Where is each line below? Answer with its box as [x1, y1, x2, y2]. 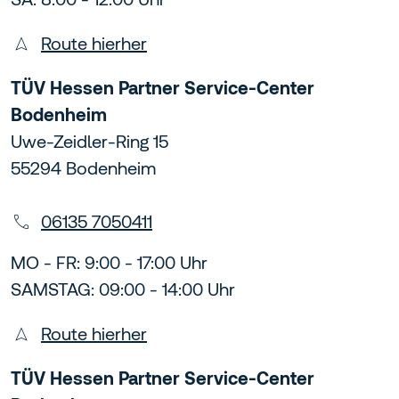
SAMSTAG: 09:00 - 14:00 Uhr [11, 279, 235, 300]
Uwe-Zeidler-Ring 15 [11, 131, 168, 152]
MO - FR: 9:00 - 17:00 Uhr [11, 252, 208, 273]
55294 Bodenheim [11, 158, 156, 179]
